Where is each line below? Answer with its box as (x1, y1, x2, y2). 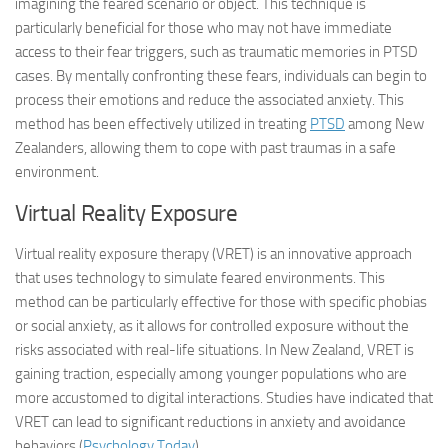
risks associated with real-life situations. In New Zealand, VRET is (15, 341, 414, 359)
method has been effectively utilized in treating (15, 115, 310, 133)
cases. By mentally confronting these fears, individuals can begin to (15, 67, 427, 85)
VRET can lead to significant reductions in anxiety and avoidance (15, 413, 406, 431)
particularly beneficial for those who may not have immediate (15, 19, 392, 37)
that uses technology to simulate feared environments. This (15, 269, 385, 287)
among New (345, 115, 424, 133)
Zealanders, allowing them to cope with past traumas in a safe (15, 139, 396, 157)
